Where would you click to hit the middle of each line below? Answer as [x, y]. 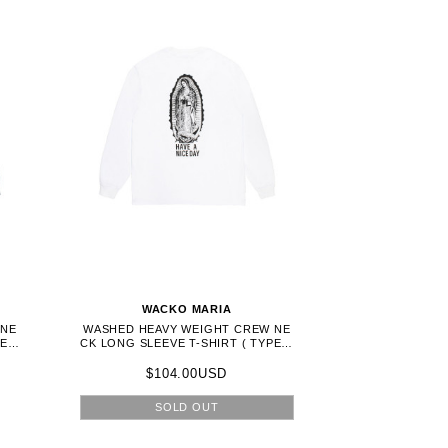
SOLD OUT [186, 406]
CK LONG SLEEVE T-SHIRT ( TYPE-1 [187, 343]
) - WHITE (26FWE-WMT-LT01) [186, 357]
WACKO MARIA [186, 309]
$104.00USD [187, 373]
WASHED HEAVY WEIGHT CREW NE [187, 329]
